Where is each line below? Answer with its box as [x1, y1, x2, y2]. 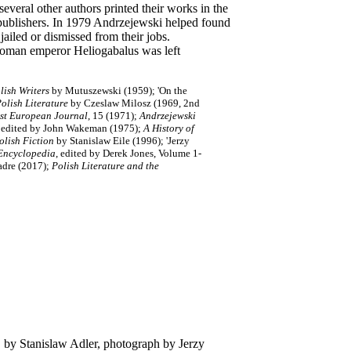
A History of [143, 122, 194, 134]
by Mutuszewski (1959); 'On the [49, 85, 187, 96]
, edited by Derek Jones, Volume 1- [56, 147, 201, 159]
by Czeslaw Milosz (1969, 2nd [68, 97, 200, 109]
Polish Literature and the [52, 160, 159, 172]
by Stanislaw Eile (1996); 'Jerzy [54, 135, 190, 147]
